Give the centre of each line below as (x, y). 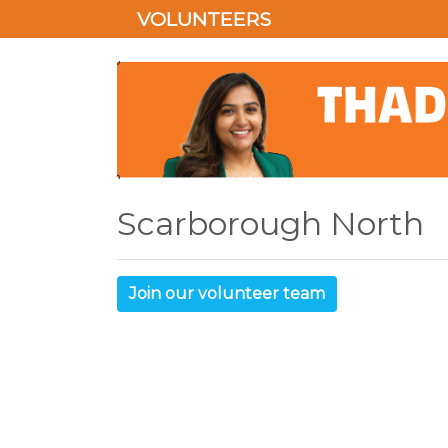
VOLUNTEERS (204, 19)
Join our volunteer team (227, 293)
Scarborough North (270, 223)
